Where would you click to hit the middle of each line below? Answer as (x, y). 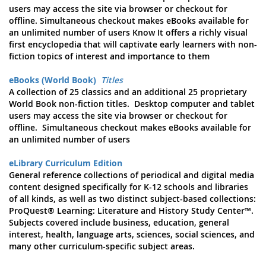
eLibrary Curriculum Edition (66, 163)
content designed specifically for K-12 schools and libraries (129, 187)
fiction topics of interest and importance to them (112, 56)
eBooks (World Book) (53, 80)
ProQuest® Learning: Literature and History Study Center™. (131, 210)
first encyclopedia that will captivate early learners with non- (133, 44)
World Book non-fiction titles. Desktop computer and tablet (132, 104)
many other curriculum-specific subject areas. (102, 246)
